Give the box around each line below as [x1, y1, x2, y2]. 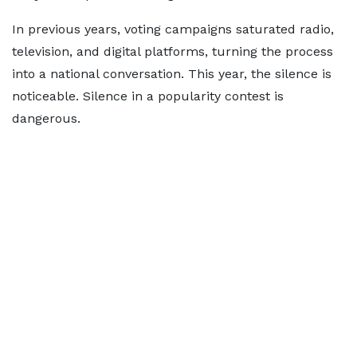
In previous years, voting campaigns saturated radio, [12, 22, 334, 37]
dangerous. [12, 111, 80, 126]
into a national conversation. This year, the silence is [12, 66, 331, 81]
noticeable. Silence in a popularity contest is [12, 88, 284, 104]
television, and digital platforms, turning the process [12, 44, 333, 59]
